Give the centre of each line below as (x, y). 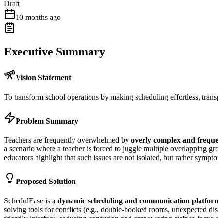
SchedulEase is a (31, 200)
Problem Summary (47, 121)
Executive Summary (54, 52)
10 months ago (38, 18)
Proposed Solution (46, 182)
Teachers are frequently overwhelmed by (67, 140)
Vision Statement (43, 78)
